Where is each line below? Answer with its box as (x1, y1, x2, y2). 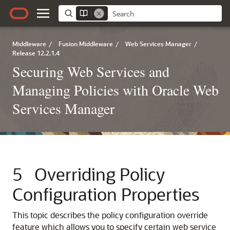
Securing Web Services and (12, 62, 169, 81)
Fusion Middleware (59, 40, 113, 48)
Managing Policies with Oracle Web (12, 80, 219, 100)
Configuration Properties (12, 183, 199, 205)
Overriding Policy (34, 163, 165, 185)
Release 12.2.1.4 (12, 49, 60, 57)
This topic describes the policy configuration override (12, 209, 208, 220)
